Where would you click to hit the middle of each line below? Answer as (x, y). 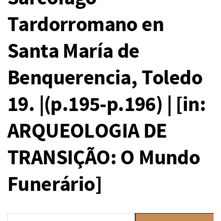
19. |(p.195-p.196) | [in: (107, 105)
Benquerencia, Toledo (105, 78)
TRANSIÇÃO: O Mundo (104, 158)
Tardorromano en (86, 25)
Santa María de (74, 52)
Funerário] (55, 185)
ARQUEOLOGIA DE (87, 132)
